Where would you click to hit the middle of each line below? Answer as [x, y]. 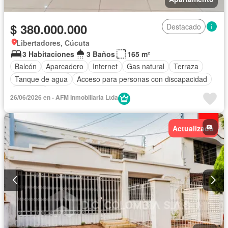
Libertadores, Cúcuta [53, 42]
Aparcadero [65, 66]
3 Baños [101, 54]
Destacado [184, 26]
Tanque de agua [41, 79]
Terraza [186, 66]
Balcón [26, 66]
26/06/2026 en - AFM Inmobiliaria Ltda [64, 97]
